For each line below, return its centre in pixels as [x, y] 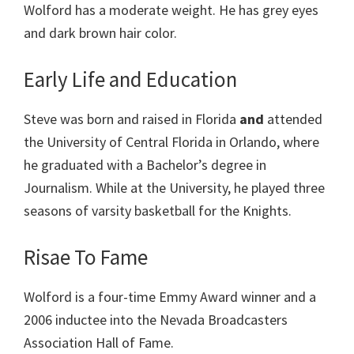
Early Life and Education [130, 79]
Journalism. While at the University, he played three [174, 188]
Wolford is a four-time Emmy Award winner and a [170, 297]
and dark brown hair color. [100, 33]
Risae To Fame [86, 257]
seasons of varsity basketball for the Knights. [158, 211]
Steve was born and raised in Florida [132, 119]
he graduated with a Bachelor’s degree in [145, 165]
